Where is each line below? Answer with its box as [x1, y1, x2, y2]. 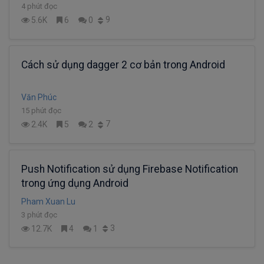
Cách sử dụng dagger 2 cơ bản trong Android [21, 58, 225, 71]
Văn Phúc [21, 92, 57, 102]
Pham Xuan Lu [21, 196, 75, 206]
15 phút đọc [21, 105, 61, 115]
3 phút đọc [21, 210, 57, 219]
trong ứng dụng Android [21, 177, 128, 189]
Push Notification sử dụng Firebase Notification [21, 163, 238, 175]
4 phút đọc [21, 1, 57, 11]
